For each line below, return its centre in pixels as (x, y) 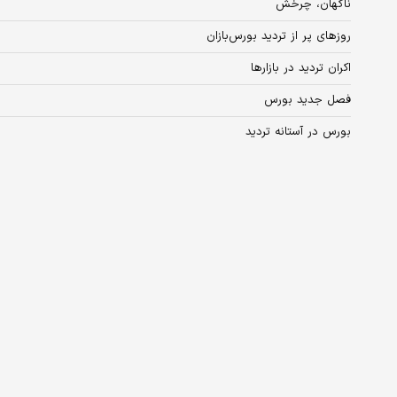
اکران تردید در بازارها (301, 69)
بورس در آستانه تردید (298, 132)
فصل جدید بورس (307, 101)
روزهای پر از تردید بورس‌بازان (279, 37)
